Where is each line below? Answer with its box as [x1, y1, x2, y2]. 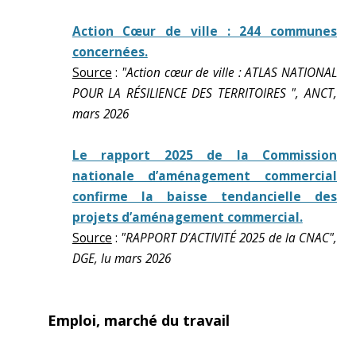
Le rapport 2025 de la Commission [72, 147, 337, 164]
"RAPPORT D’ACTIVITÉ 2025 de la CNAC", [121, 230, 337, 246]
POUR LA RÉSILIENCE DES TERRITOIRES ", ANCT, [72, 85, 337, 102]
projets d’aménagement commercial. [72, 209, 303, 226]
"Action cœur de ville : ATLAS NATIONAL [122, 64, 338, 81]
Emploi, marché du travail [48, 311, 230, 330]
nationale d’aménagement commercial [72, 168, 337, 184]
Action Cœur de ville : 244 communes [72, 23, 337, 40]
